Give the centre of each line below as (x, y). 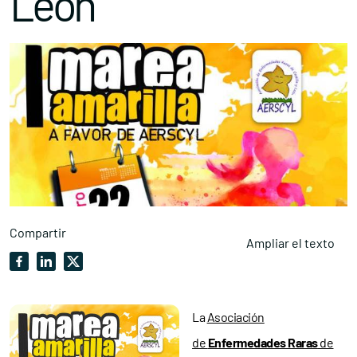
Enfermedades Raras (263, 342)
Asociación (235, 316)
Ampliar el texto (290, 242)
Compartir (38, 232)
